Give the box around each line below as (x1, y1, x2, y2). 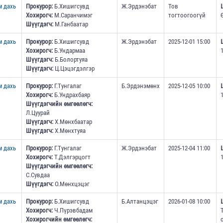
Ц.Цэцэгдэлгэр (53, 65, 95, 73)
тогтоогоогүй (168, 11, 206, 19)
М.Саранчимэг (52, 11, 93, 19)
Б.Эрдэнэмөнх (121, 82, 160, 90)
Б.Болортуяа (53, 56, 88, 64)
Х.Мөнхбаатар (53, 118, 92, 126)
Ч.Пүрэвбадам (52, 207, 93, 215)
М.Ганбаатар (53, 20, 88, 28)
